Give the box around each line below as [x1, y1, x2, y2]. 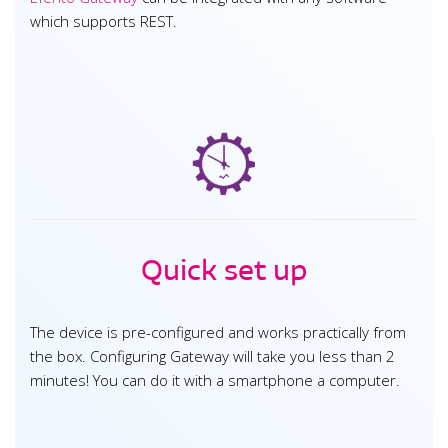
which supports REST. [30, 11, 177, 32]
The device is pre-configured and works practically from [30, 322, 406, 343]
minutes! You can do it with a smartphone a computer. [30, 370, 400, 391]
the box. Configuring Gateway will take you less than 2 [30, 346, 395, 367]
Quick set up [141, 253, 307, 288]
